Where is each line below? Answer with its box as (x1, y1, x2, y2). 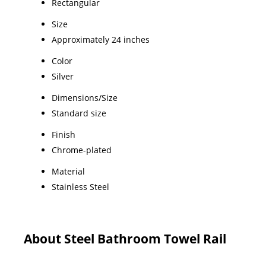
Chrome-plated (52, 144, 112, 156)
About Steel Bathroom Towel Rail (24, 230, 226, 248)
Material (52, 166, 85, 178)
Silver (52, 71, 74, 83)
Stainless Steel (52, 181, 109, 193)
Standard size (52, 107, 106, 119)
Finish (52, 129, 75, 141)
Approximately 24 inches (52, 34, 150, 46)
